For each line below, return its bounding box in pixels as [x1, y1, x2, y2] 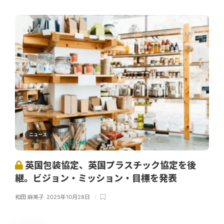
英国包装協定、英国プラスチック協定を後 [23, 160, 196, 171]
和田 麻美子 [15, 193, 44, 201]
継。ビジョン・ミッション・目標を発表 [15, 173, 179, 184]
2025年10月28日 [46, 193, 90, 201]
